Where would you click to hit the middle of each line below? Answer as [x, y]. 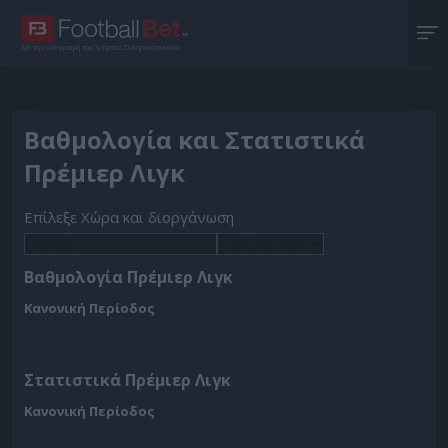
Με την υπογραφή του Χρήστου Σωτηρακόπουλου [101, 47]
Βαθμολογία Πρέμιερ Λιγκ [128, 277]
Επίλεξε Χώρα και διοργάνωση [129, 217]
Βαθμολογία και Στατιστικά [194, 139]
